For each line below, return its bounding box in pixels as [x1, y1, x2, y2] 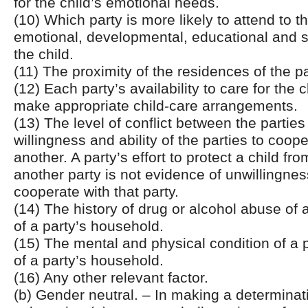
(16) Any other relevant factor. [14, 269, 208, 285]
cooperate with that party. [14, 184, 179, 199]
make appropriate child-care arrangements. [14, 98, 298, 113]
